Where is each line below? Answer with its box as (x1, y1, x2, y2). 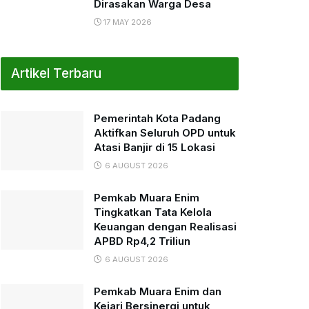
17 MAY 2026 (101, 17, 152, 27)
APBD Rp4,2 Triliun (94, 235, 190, 248)
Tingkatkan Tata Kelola (94, 206, 212, 219)
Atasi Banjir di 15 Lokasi (94, 141, 215, 154)
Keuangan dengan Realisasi (94, 220, 237, 233)
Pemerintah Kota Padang (94, 112, 221, 125)
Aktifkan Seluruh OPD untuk (94, 126, 236, 139)
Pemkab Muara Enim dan (94, 285, 221, 298)
